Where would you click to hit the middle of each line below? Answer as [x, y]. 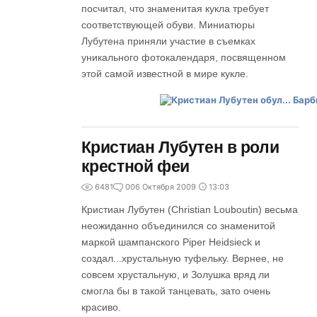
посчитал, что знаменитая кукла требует [175, 8]
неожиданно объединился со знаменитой [178, 226]
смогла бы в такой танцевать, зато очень [175, 291]
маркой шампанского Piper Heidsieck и [171, 242]
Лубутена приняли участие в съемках [168, 41]
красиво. [101, 307]
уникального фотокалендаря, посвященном [183, 57]
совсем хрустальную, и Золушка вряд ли [175, 275]
